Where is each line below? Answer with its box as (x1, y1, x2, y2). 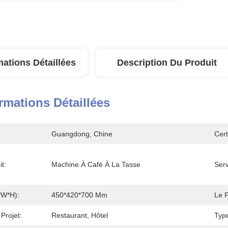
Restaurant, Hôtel (51, 211, 108, 219)
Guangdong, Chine (51, 130, 112, 138)
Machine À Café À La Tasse (51, 160, 140, 168)
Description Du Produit (117, 58, 217, 68)
